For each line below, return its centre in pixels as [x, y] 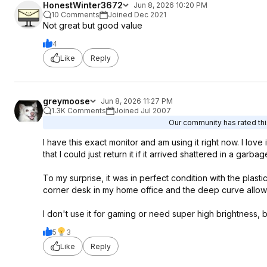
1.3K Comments [79, 111]
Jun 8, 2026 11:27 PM [137, 101]
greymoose [66, 101]
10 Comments [75, 15]
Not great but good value [93, 25]
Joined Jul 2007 [143, 111]
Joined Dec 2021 [137, 15]
